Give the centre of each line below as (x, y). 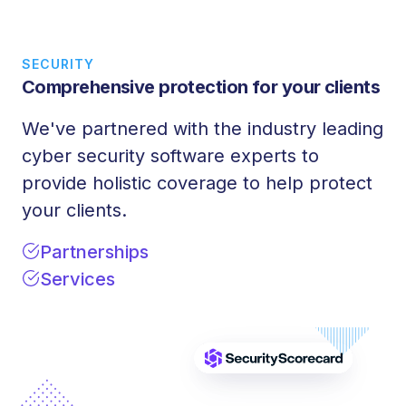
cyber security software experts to (170, 155)
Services (77, 279)
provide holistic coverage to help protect (197, 183)
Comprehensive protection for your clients (201, 87)
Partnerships (94, 251)
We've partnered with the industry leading (203, 128)
